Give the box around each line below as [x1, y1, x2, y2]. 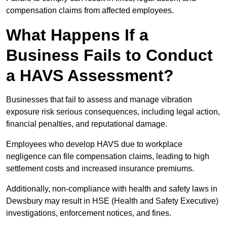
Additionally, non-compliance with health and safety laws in [6, 184, 217, 194]
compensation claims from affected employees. [6, 6, 174, 15]
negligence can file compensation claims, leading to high [6, 152, 209, 161]
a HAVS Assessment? [6, 66, 174, 85]
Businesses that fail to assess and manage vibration [6, 95, 192, 104]
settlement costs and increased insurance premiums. [6, 164, 196, 173]
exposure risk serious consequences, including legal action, [6, 107, 220, 117]
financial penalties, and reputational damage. [6, 120, 169, 129]
